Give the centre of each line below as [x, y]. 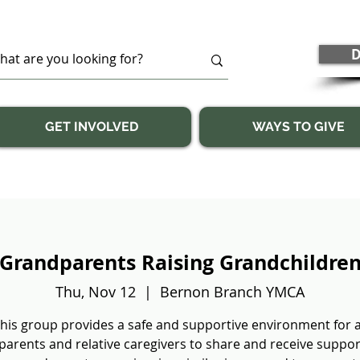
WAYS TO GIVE [298, 127]
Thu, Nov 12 [96, 292]
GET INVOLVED [92, 127]
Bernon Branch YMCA [232, 292]
